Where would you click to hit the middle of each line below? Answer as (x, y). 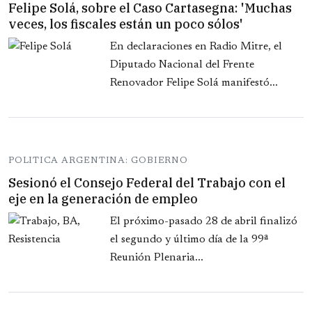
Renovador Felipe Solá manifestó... (194, 83)
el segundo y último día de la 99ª (189, 240)
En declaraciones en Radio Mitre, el (196, 47)
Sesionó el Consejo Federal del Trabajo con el (147, 183)
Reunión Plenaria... (157, 258)
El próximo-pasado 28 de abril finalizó (204, 222)
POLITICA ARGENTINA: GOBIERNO (98, 161)
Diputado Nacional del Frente (182, 65)
